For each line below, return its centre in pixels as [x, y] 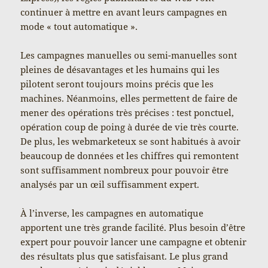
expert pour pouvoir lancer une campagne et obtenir [134, 242]
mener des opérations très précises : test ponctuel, [127, 113]
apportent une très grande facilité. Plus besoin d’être [133, 228]
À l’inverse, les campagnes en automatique [112, 213]
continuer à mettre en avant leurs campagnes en [124, 12]
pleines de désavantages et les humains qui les [120, 70]
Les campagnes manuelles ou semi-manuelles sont [129, 55]
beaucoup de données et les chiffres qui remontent [130, 156]
